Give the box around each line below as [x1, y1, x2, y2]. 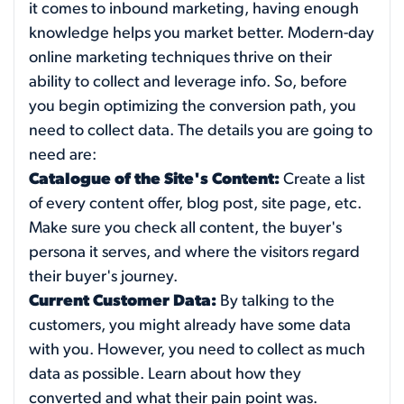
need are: [29, 146, 96, 164]
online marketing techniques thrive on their [29, 49, 332, 67]
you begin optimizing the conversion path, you [29, 97, 356, 115]
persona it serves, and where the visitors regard [29, 243, 360, 262]
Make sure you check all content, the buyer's [29, 219, 342, 237]
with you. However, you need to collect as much [29, 341, 365, 359]
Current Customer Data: [29, 292, 216, 310]
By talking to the [216, 292, 335, 310]
